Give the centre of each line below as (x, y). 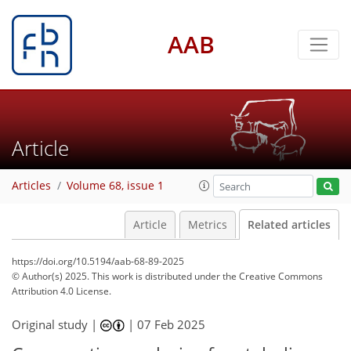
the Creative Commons (273, 276)
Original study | (56, 324)
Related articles (289, 225)
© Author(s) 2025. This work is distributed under (117, 276)
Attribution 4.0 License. (62, 291)
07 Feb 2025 (172, 324)
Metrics (207, 225)
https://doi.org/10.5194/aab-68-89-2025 (98, 261)
